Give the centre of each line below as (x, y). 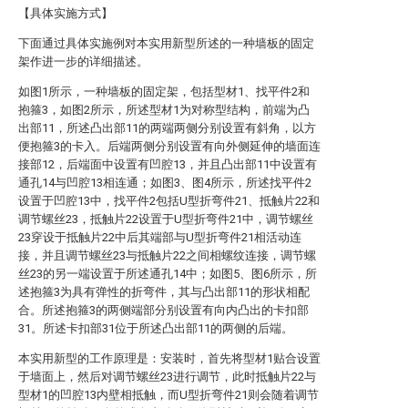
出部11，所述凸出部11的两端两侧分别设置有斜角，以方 (167, 128)
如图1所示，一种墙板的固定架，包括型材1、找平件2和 (164, 92)
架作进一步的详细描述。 (83, 61)
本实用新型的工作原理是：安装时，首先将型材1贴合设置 (169, 358)
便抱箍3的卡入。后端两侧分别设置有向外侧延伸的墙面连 (169, 146)
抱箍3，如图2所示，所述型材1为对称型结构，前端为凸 (164, 110)
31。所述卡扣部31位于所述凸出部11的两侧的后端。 (156, 328)
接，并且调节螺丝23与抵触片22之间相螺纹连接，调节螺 (167, 255)
